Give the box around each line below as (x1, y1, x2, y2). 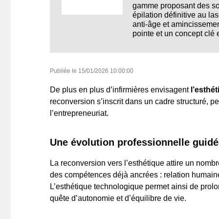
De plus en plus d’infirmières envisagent (50, 86, 191, 94)
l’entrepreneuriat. (50, 109, 109, 118)
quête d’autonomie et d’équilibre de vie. (50, 194, 186, 203)
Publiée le (50, 67, 78, 75)
